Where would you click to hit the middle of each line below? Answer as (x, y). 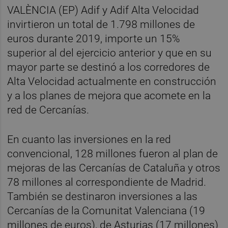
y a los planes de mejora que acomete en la (109, 96)
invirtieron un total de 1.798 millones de (101, 25)
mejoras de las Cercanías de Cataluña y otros (114, 168)
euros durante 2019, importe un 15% (94, 39)
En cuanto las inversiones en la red (89, 139)
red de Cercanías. (48, 110)
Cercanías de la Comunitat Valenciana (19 (106, 210)
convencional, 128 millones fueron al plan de (113, 153)
